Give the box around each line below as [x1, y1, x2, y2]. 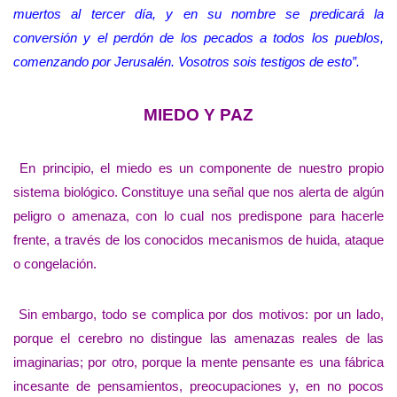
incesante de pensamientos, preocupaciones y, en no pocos [13, 378, 384, 394]
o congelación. [13, 256, 97, 272]
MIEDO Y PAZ [144, 105, 253, 124]
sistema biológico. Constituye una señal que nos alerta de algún [13, 184, 384, 200]
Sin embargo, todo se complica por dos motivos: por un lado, [13, 307, 384, 323]
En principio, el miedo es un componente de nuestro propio [13, 160, 384, 176]
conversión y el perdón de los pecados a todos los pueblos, [13, 29, 384, 45]
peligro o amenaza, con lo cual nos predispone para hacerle [13, 208, 384, 224]
